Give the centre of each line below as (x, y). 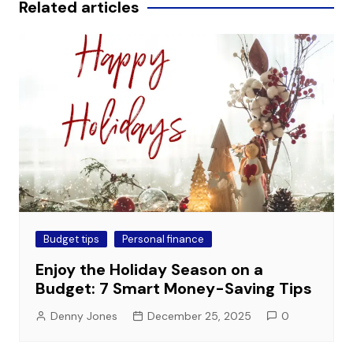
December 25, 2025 (199, 316)
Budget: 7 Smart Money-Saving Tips (173, 288)
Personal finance (163, 239)
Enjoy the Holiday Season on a (149, 269)
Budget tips (71, 239)
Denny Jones (84, 316)
